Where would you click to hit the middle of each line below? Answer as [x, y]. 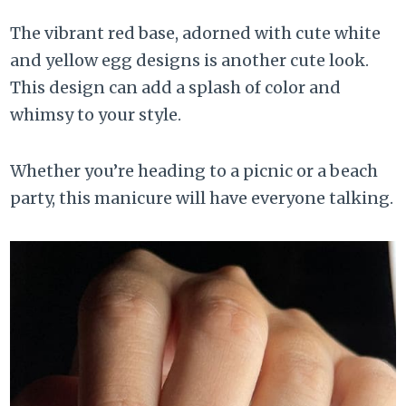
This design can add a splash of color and [176, 87]
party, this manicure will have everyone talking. [202, 198]
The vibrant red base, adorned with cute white [196, 33]
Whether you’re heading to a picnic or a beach [194, 170]
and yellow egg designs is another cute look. [190, 60]
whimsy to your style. [96, 114]
